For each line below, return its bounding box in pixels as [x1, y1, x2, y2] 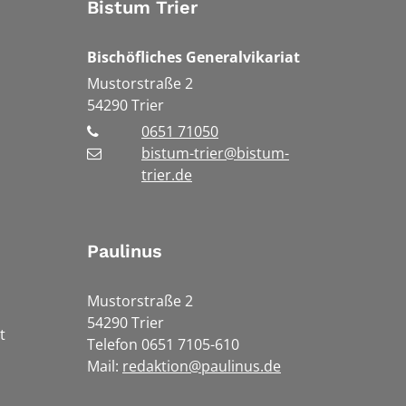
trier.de [141, 164, 192, 185]
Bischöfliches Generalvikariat [87, 46, 300, 67]
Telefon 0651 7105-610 [87, 333, 239, 354]
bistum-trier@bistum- [141, 142, 289, 163]
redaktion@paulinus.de [122, 355, 281, 376]
